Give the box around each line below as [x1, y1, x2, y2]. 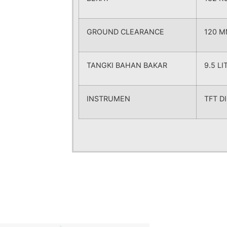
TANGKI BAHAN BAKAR [87, 61, 167, 69]
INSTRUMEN [87, 94, 130, 103]
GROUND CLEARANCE [87, 27, 164, 36]
